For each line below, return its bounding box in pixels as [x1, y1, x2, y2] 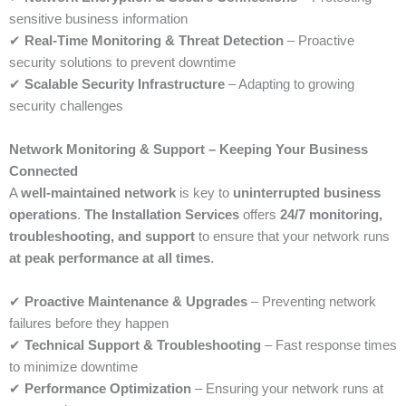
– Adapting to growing [225, 77, 354, 92]
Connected [9, 164, 78, 179]
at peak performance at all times [9, 251, 210, 266]
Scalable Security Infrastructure [24, 77, 225, 92]
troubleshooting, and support [9, 229, 195, 245]
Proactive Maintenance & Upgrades [24, 295, 247, 310]
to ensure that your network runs [195, 229, 390, 245]
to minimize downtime [9, 360, 138, 375]
